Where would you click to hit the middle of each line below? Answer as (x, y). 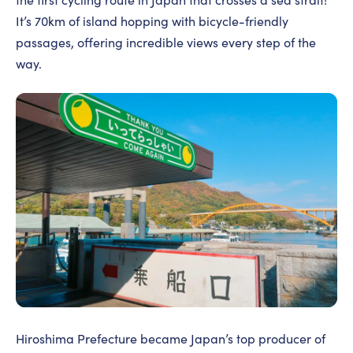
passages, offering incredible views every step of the (166, 43)
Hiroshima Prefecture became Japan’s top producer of (171, 339)
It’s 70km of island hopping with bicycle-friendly (152, 21)
